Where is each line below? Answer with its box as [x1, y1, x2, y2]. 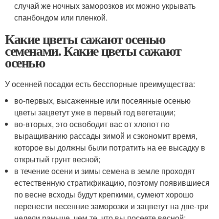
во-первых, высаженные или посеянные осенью [14, 95, 191, 106]
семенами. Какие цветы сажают [5, 41, 181, 61]
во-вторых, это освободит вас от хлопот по [14, 118, 170, 130]
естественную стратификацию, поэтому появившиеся [14, 177, 210, 188]
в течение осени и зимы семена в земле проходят [14, 165, 196, 176]
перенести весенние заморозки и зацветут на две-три [14, 200, 209, 212]
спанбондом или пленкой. [14, 12, 108, 23]
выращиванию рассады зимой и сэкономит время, [14, 130, 198, 141]
